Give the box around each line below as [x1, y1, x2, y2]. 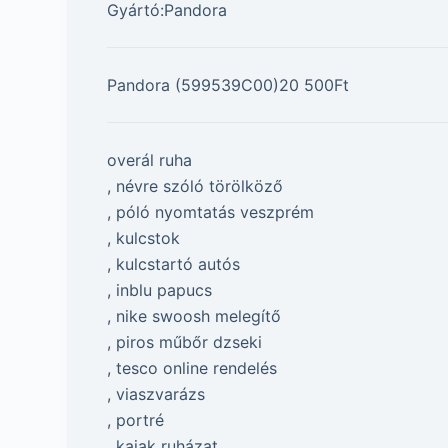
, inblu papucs [107, 280, 213, 301]
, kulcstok [107, 228, 181, 249]
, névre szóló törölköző [107, 176, 284, 197]
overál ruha [107, 150, 193, 171]
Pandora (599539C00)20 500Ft [107, 75, 350, 96]
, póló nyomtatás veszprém [107, 202, 315, 223]
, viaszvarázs [107, 384, 206, 405]
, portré [107, 410, 165, 431]
